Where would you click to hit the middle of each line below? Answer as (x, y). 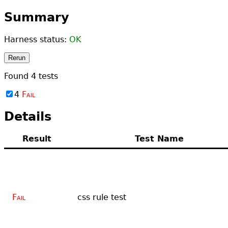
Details (28, 116)
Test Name (159, 138)
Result (37, 138)
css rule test (102, 197)
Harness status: (37, 39)
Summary (37, 17)
